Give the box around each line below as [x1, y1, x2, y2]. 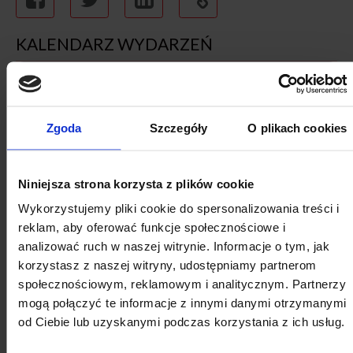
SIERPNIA [148, 139, 205, 155]
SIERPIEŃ [128, 307, 225, 336]
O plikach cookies [247, 121, 347, 134]
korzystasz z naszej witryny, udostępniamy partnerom [18, 258, 317, 272]
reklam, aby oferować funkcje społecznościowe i [18, 220, 285, 234]
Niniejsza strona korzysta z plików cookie [18, 176, 255, 190]
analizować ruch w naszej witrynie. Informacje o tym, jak [18, 239, 329, 253]
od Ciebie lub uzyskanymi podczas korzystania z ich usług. [18, 314, 345, 329]
